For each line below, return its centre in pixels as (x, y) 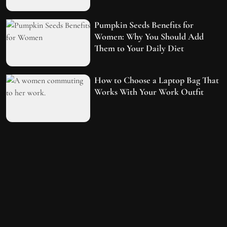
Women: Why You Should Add (149, 36)
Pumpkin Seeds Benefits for (144, 25)
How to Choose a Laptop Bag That (157, 80)
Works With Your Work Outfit (149, 92)
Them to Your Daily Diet (139, 48)
